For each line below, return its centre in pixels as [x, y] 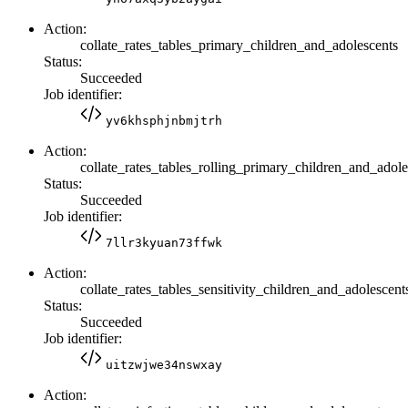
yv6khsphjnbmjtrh [164, 120]
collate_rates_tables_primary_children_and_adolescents [239, 45]
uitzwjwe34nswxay [164, 364]
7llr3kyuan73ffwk [164, 242]
